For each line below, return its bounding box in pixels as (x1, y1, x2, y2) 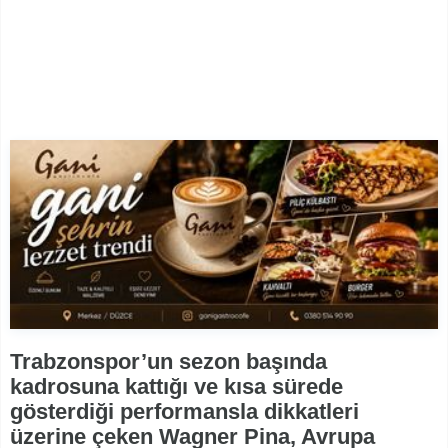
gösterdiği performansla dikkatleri (10, 399, 359, 425)
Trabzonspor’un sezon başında (10, 349, 327, 375)
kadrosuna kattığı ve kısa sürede (10, 374, 343, 400)
